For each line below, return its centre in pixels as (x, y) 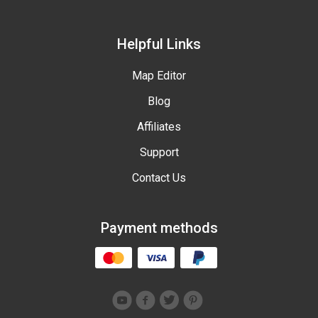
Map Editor (159, 76)
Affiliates (159, 127)
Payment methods (159, 228)
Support (159, 153)
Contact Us (159, 178)
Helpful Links (159, 44)
